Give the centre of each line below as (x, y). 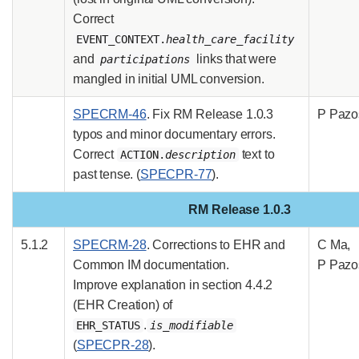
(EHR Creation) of (123, 305)
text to (256, 154)
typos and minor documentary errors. (174, 134)
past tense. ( (107, 174)
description (200, 154)
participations (145, 59)
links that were (235, 58)
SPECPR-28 (113, 345)
